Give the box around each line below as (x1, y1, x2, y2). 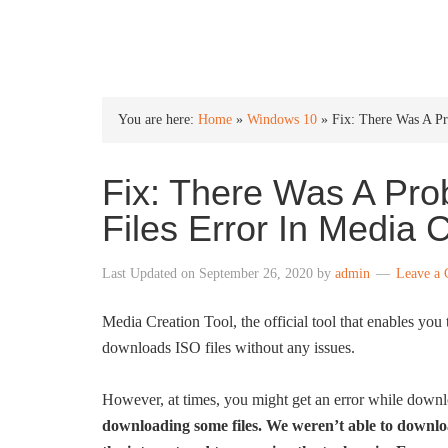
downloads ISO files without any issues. (102, 339, 355, 356)
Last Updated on (102, 266, 199, 281)
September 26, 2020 (199, 266, 313, 281)
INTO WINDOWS (102, 18, 313, 45)
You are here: (118, 112, 198, 127)
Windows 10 (247, 112, 317, 127)
